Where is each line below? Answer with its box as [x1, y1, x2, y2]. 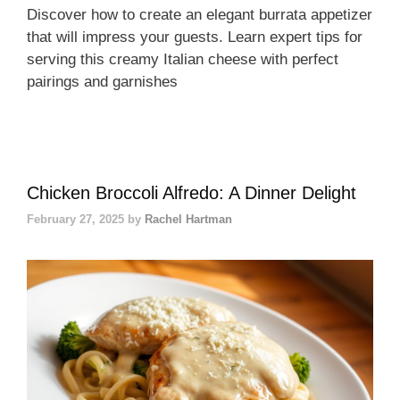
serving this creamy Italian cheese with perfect [27, 50, 338, 68]
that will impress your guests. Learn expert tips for [27, 28, 362, 46]
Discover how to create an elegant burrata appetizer [27, 5, 372, 23]
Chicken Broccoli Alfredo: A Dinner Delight [27, 182, 356, 203]
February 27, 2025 [27, 212, 124, 227]
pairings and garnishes [27, 72, 178, 90]
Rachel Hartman [145, 212, 232, 227]
